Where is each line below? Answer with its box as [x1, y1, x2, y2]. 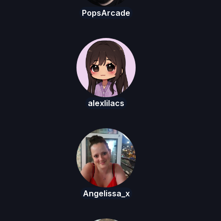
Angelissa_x [82, 188, 130, 199]
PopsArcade [82, 8, 130, 18]
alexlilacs [88, 98, 124, 109]
